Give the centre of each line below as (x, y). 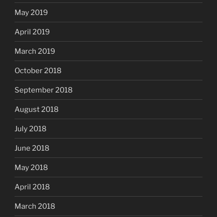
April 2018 (32, 187)
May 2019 (31, 12)
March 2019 (35, 51)
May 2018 (31, 167)
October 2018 (38, 70)
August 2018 (37, 109)
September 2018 (44, 90)
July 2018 (31, 129)
